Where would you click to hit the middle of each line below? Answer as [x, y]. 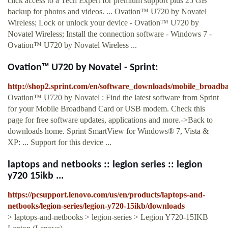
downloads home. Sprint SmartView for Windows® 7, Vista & [108, 131]
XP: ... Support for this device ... [60, 142]
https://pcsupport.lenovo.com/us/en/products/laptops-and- [106, 195]
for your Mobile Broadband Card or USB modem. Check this [106, 109]
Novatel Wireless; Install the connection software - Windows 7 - [110, 34]
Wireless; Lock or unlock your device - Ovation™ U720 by [103, 23]
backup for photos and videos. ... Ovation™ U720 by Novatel [107, 12]
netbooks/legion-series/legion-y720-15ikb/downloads [96, 206]
